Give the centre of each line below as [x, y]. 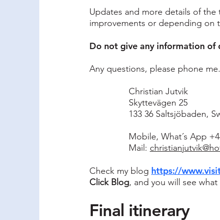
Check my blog [120, 171]
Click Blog [109, 182]
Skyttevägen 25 [158, 103]
